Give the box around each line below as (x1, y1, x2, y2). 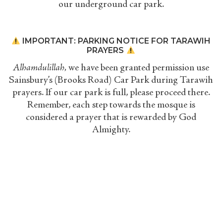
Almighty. (92, 125, 130, 136)
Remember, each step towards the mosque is (27, 101, 195, 111)
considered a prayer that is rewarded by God (26, 113, 196, 123)
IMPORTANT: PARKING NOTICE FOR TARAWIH (20, 36, 211, 46)
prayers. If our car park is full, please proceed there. (12, 88, 210, 99)
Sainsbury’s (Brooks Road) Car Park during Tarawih (9, 76, 213, 86)
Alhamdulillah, (13, 63, 66, 74)
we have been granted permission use (66, 63, 209, 74)
